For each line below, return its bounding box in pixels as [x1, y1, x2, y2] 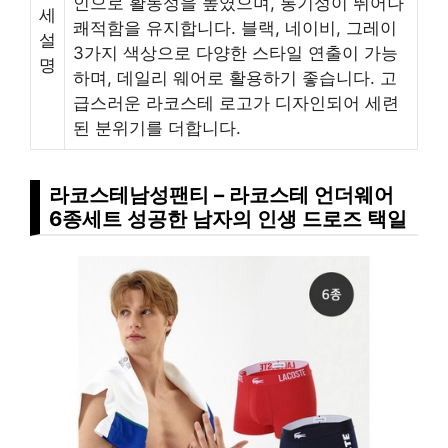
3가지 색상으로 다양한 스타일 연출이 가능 [73, 43, 398, 64]
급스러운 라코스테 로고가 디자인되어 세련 [73, 93, 399, 114]
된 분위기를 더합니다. [73, 118, 241, 139]
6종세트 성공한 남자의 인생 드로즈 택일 [49, 206, 407, 232]
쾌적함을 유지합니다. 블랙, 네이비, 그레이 [73, 18, 397, 39]
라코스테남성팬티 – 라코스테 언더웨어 [49, 182, 394, 208]
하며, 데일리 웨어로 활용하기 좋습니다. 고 [73, 68, 397, 89]
